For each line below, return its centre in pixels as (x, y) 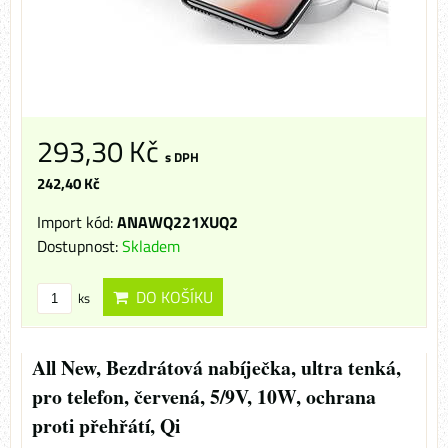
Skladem (151, 246)
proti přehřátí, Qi (106, 426)
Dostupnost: (79, 246)
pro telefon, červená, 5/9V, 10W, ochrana (204, 397)
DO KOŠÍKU (170, 297)
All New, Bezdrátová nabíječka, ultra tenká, (216, 368)
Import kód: (77, 222)
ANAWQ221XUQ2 (177, 222)
